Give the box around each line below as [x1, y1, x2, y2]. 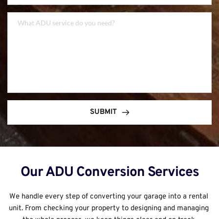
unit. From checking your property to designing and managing [8, 204, 209, 214]
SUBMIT [89, 108, 117, 117]
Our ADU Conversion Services [20, 164, 199, 182]
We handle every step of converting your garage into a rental [9, 192, 208, 202]
